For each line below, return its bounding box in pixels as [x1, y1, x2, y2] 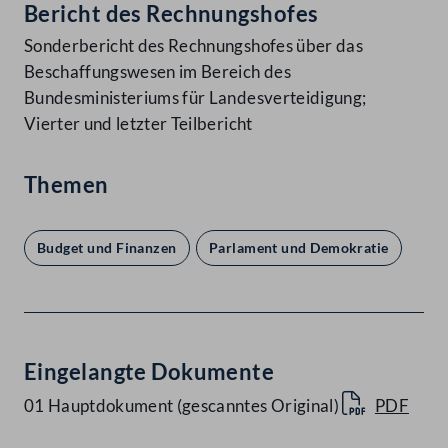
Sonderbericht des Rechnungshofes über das [24, 35, 363, 57]
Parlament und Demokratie [208, 239, 389, 257]
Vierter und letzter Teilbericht [24, 113, 253, 135]
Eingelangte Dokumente [24, 358, 275, 386]
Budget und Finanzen [37, 239, 177, 257]
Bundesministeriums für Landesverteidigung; [24, 87, 367, 109]
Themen [24, 171, 109, 199]
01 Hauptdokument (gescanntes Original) [24, 395, 339, 417]
